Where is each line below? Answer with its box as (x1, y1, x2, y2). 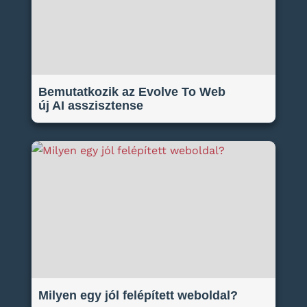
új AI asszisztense (38, 99, 143, 113)
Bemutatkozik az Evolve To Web (38, 85, 225, 99)
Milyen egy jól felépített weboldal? (38, 288, 238, 303)
